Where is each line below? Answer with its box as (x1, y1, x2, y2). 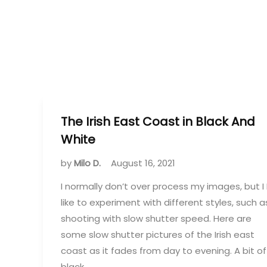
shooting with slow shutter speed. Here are (61, 212, 252, 225)
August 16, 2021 (111, 157, 175, 169)
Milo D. (74, 157, 103, 169)
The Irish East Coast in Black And (61, 113, 255, 130)
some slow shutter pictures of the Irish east (61, 228, 254, 241)
